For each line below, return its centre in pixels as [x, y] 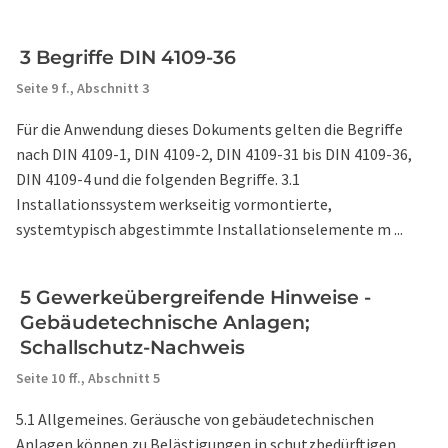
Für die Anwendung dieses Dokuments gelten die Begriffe [209, 129]
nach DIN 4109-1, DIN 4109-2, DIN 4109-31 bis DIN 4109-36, [214, 154]
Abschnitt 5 [124, 378]
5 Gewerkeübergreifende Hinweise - [195, 297]
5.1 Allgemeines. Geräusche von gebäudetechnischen [195, 419]
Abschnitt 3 [113, 88]
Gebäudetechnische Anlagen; [165, 322]
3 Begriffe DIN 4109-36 [128, 57]
